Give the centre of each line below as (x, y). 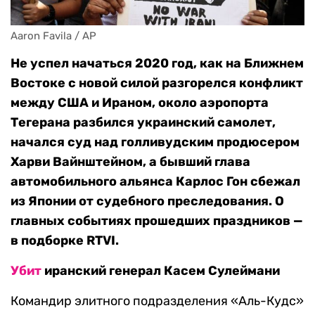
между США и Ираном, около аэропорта (140, 103)
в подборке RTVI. (65, 241)
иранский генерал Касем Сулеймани (161, 271)
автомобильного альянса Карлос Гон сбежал (155, 182)
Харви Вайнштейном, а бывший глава (130, 162)
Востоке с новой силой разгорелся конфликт (157, 83)
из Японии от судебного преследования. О (147, 201)
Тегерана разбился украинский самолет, (143, 123)
